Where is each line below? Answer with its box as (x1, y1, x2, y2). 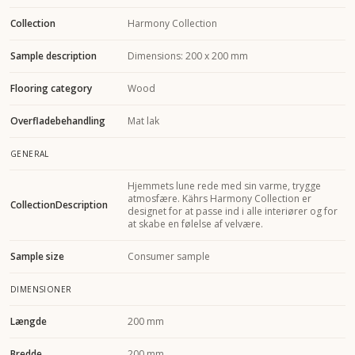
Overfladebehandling (10, 113, 105, 128)
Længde (10, 314, 47, 328)
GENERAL (10, 147, 49, 159)
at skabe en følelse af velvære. (128, 216, 263, 231)
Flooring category (10, 81, 92, 95)
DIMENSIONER (10, 283, 72, 295)
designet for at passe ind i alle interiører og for (128, 204, 338, 218)
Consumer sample (128, 249, 210, 263)
